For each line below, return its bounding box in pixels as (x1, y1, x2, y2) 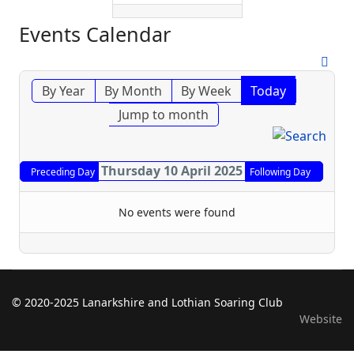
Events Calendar (19, 21, 171, 48)
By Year (42, 82, 86, 100)
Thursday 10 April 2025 (100, 162, 243, 180)
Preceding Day (31, 165, 96, 179)
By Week (181, 82, 232, 100)
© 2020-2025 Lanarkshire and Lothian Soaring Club (12, 295, 283, 311)
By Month (104, 82, 163, 100)
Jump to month (119, 106, 209, 124)
